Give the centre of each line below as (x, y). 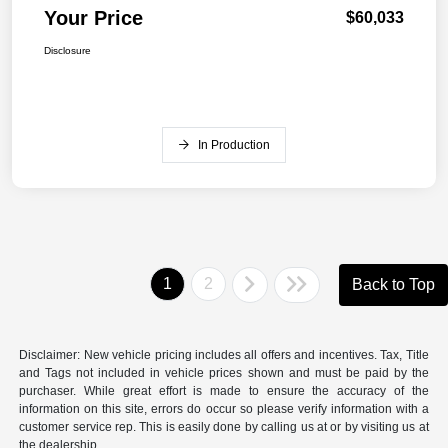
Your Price (93, 18)
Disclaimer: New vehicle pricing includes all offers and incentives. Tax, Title (224, 355)
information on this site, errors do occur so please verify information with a (224, 409)
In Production (234, 145)
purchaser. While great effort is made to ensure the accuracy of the (224, 391)
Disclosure (67, 51)
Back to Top (393, 285)
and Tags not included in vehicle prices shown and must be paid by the (224, 373)
